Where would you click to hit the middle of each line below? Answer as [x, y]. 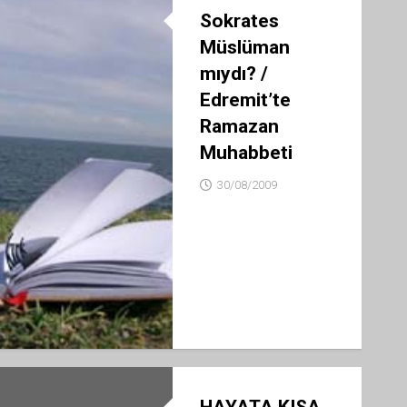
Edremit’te [245, 100]
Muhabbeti [246, 153]
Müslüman [244, 47]
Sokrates [239, 21]
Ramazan [239, 126]
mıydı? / [233, 74]
